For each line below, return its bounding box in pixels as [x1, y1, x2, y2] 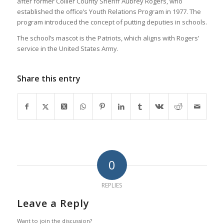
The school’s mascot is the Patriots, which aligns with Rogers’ [16, 33, 199, 42]
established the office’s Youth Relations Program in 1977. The [16, 6, 201, 16]
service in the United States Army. [16, 43, 118, 53]
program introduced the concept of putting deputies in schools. [16, 17, 207, 26]
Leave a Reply [16, 196, 89, 210]
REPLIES [101, 180, 122, 189]
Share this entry [16, 72, 80, 84]
